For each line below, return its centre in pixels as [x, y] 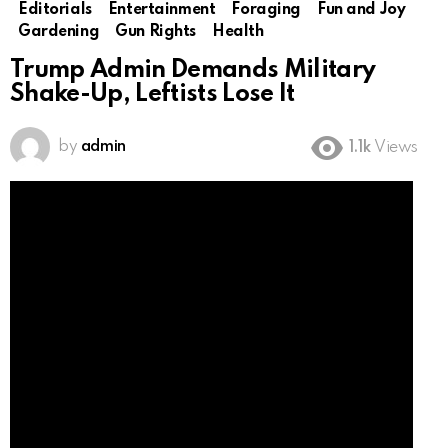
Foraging [266, 10]
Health [238, 32]
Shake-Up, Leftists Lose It [152, 95]
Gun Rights [156, 32]
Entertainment [161, 10]
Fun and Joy [361, 10]
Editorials [55, 10]
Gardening [59, 32]
